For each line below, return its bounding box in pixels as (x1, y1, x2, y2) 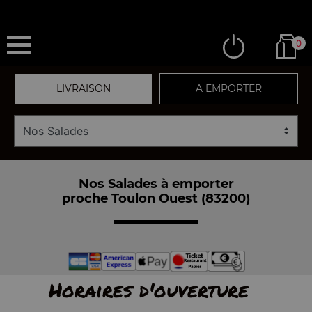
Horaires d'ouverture (48, 276, 249, 304)
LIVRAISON (56, 82, 111, 95)
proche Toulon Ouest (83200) (62, 190, 250, 206)
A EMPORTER (196, 82, 262, 95)
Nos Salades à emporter (78, 175, 234, 192)
